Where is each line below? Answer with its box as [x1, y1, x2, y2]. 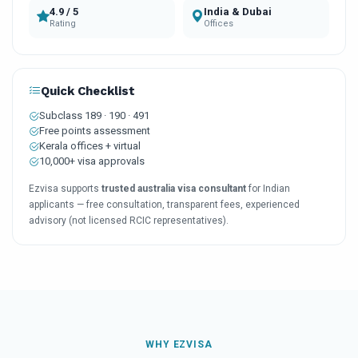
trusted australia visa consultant [101, 183, 246, 195]
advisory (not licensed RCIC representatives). [29, 215, 229, 227]
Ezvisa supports [29, 183, 101, 195]
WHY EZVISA [145, 339, 213, 351]
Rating [50, 18, 76, 29]
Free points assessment [39, 125, 150, 137]
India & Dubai [204, 5, 272, 18]
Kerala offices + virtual [39, 140, 141, 153]
